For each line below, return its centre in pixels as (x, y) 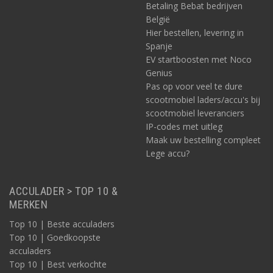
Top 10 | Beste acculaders (62, 224)
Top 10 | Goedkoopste (55, 237)
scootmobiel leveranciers (195, 113)
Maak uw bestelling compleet (203, 140)
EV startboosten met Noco (199, 59)
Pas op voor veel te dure (194, 86)
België (158, 19)
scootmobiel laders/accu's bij (203, 100)
